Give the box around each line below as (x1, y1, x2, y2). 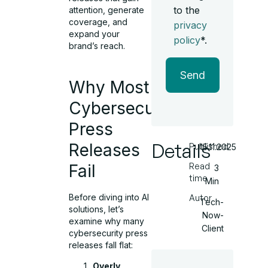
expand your (69, 28, 120, 39)
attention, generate (69, 4, 145, 15)
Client (201, 223, 224, 233)
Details (151, 139, 211, 163)
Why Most (69, 77, 150, 98)
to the (173, 4, 200, 16)
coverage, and (69, 16, 128, 27)
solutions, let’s (69, 204, 124, 215)
